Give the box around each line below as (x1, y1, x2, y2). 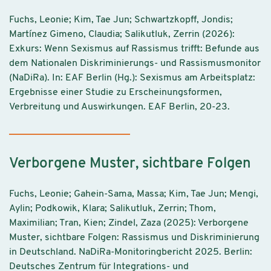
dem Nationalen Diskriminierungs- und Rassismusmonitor (9, 58, 261, 68)
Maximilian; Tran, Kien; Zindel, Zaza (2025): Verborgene (9, 218, 249, 229)
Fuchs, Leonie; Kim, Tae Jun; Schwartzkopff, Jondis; (9, 15, 233, 25)
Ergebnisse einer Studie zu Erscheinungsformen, (9, 87, 222, 97)
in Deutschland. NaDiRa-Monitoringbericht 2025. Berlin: (9, 247, 252, 258)
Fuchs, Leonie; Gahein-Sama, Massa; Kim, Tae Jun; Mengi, (9, 189, 258, 200)
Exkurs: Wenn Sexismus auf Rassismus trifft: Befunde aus (9, 44, 260, 54)
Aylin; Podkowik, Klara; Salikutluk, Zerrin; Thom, (9, 204, 216, 214)
